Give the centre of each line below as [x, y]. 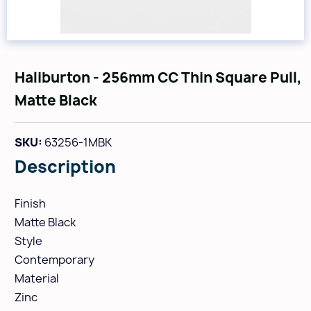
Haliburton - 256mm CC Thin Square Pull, [158, 77]
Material [36, 278]
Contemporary [54, 260]
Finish [30, 203]
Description [65, 167]
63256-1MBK [78, 142]
